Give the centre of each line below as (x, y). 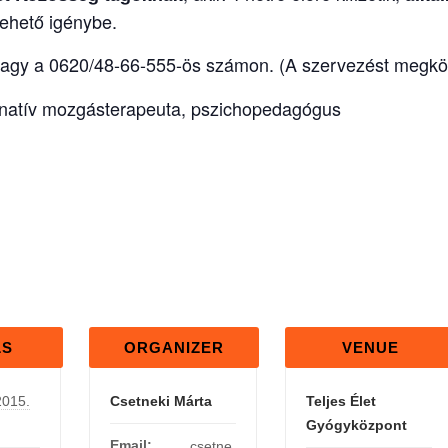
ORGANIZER (174, 348)
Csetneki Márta (161, 401)
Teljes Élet (341, 401)
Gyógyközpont (356, 425)
